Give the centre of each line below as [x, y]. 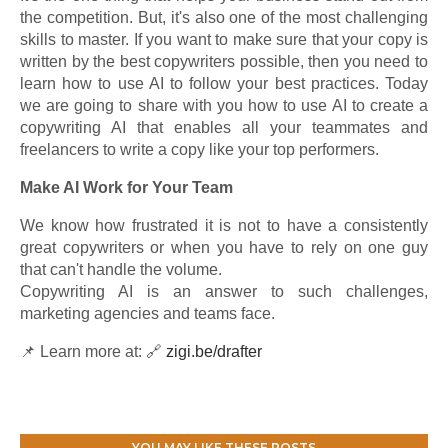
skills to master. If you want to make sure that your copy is [224, 39]
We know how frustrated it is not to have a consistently [224, 225]
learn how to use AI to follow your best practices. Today [224, 83]
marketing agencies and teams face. [147, 313]
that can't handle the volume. [121, 269]
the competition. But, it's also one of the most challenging [224, 17]
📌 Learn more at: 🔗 [93, 351]
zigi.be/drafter [214, 351]
